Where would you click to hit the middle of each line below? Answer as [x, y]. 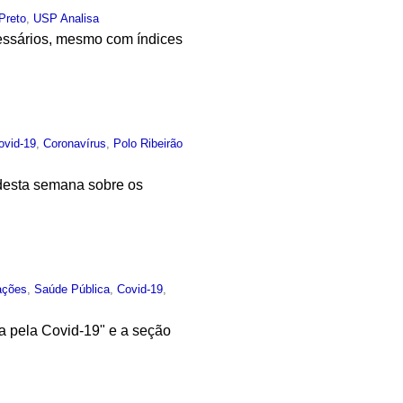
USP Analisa [67, 19]
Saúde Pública [72, 289]
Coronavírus [75, 143]
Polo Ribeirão [148, 143]
